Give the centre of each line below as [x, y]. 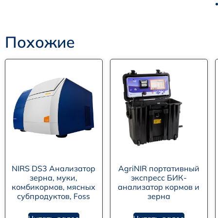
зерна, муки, [54, 178]
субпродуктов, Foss [54, 196]
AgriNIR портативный [159, 169]
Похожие [40, 42]
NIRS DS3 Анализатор [54, 169]
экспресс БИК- [159, 178]
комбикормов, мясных [54, 187]
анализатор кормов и [159, 187]
